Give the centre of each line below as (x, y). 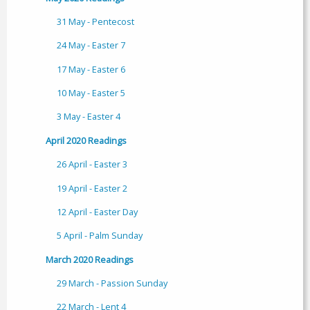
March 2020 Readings (90, 259)
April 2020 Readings (86, 140)
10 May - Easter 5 (91, 93)
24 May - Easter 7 (91, 45)
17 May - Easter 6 (91, 69)
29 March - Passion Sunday (112, 283)
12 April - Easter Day (97, 211)
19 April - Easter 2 (92, 188)
